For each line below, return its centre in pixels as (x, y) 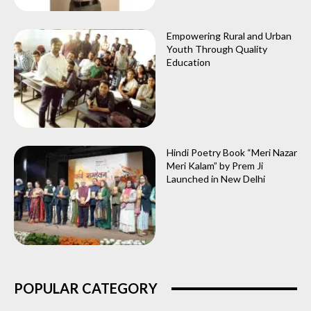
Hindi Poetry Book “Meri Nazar (232, 153)
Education (188, 62)
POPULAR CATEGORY (86, 288)
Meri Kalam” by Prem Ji (215, 166)
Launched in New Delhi (216, 179)
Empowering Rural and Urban (229, 35)
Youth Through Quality (217, 49)
